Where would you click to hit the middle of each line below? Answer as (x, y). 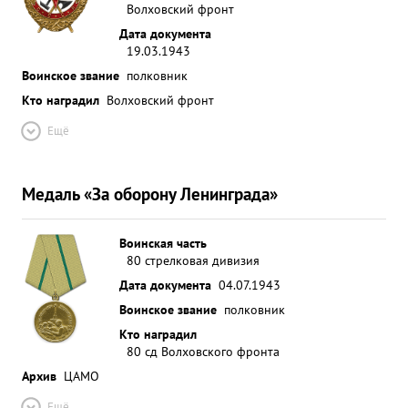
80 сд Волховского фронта (203, 351)
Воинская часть (163, 243)
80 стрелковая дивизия (193, 260)
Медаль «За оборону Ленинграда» (150, 194)
